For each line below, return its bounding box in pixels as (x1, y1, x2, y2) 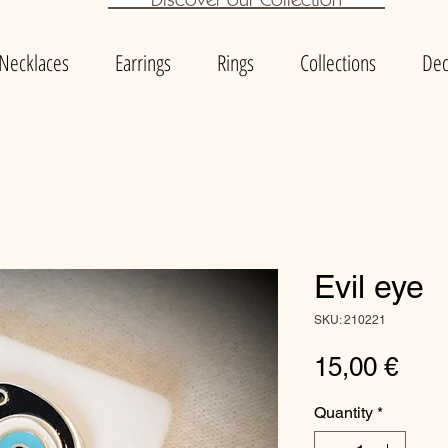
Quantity (314, 403, 373, 423)
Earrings (115, 47, 171, 78)
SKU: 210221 (314, 313, 386, 328)
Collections (300, 47, 376, 78)
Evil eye (314, 268, 424, 306)
